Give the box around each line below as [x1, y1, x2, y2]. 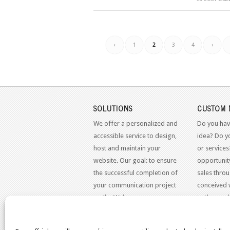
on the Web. [93, 194, 128, 202]
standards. [197, 206, 228, 214]
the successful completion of [93, 169, 178, 177]
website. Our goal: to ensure [93, 157, 177, 165]
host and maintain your [93, 144, 161, 152]
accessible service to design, [93, 132, 177, 140]
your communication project [93, 181, 176, 189]
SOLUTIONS [93, 102, 132, 115]
